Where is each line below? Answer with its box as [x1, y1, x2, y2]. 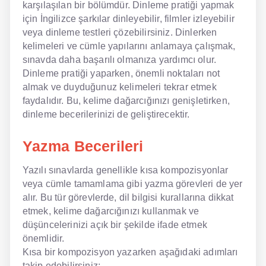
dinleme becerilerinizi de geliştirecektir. [22, 109, 190, 119]
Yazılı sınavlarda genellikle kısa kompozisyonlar [22, 164, 229, 175]
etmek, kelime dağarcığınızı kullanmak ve [22, 205, 199, 216]
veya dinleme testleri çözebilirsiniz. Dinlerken [22, 27, 217, 37]
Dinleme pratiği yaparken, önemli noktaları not [22, 68, 220, 78]
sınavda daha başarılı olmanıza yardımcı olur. [22, 54, 216, 65]
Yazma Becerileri [22, 138, 144, 154]
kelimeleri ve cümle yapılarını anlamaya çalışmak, [22, 40, 236, 51]
